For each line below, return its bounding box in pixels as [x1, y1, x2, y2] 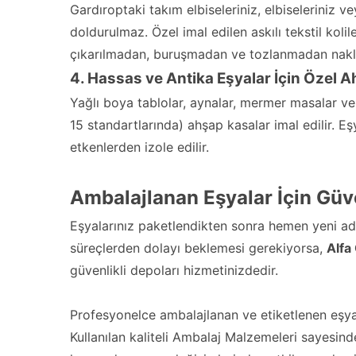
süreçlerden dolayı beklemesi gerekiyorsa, [70, 240, 327, 256]
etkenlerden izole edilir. [70, 139, 209, 155]
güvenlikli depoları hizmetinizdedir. [70, 262, 278, 278]
